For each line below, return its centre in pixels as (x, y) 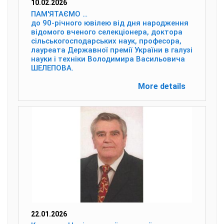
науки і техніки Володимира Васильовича (108, 59)
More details (162, 86)
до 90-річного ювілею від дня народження (110, 23)
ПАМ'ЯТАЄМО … (59, 14)
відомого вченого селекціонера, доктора (107, 32)
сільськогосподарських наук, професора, (106, 41)
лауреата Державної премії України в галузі (112, 50)
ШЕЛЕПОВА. (52, 68)
